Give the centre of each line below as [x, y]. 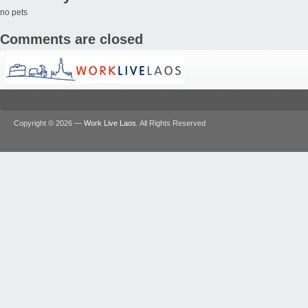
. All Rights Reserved [171, 123]
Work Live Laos [110, 123]
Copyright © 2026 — [49, 123]
